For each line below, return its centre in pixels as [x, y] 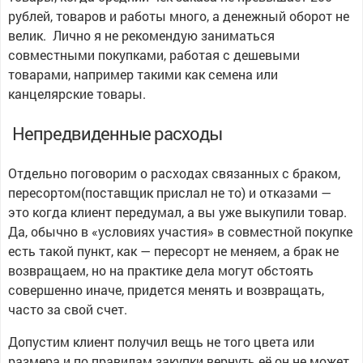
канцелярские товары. [77, 94]
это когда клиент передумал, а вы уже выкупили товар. [177, 212]
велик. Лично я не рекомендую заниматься [141, 35]
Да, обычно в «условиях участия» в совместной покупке [180, 231]
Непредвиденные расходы [117, 133]
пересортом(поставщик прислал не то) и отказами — [169, 192]
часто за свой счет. [67, 309]
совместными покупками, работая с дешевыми [154, 55]
